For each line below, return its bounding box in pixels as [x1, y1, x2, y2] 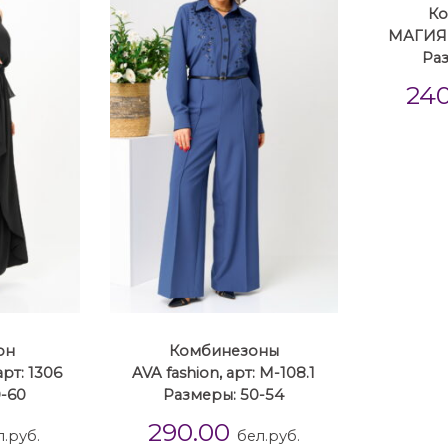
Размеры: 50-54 [163, 386, 285, 405]
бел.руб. [236, 426, 300, 445]
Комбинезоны [168, 342, 279, 361]
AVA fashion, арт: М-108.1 [132, 364, 316, 383]
